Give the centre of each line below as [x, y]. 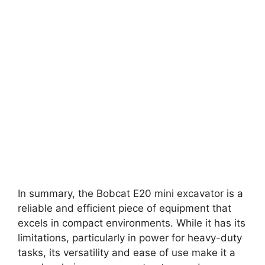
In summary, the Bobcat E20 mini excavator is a [130, 194]
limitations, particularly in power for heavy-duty [130, 238]
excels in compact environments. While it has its [132, 223]
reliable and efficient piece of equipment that [125, 209]
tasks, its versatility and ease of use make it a [127, 253]
